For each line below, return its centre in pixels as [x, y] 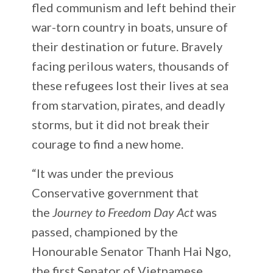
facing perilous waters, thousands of [131, 66]
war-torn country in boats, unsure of [130, 27]
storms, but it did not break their [121, 124]
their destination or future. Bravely [127, 46]
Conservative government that [115, 192]
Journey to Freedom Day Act [123, 212]
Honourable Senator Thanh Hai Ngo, [132, 251]
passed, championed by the [105, 231]
